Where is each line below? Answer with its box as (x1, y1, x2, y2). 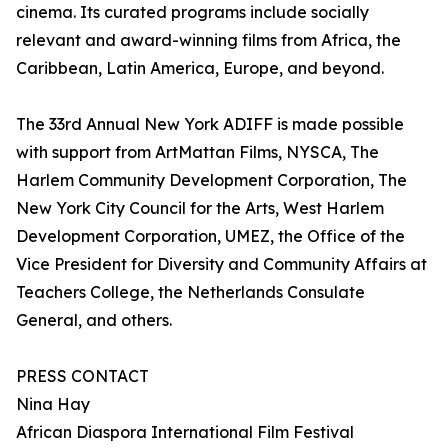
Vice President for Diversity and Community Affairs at (16, 254, 427, 275)
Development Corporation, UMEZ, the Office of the (16, 226, 405, 247)
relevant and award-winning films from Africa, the (16, 30, 401, 51)
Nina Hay (16, 394, 90, 415)
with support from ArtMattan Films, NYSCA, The (16, 142, 379, 163)
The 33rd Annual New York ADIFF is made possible (16, 114, 404, 135)
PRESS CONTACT (16, 366, 149, 387)
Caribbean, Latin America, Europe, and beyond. (16, 58, 384, 79)
